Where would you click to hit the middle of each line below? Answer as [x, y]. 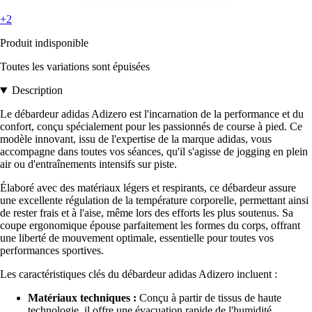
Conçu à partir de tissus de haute [209, 298]
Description [37, 91]
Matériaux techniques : [82, 298]
